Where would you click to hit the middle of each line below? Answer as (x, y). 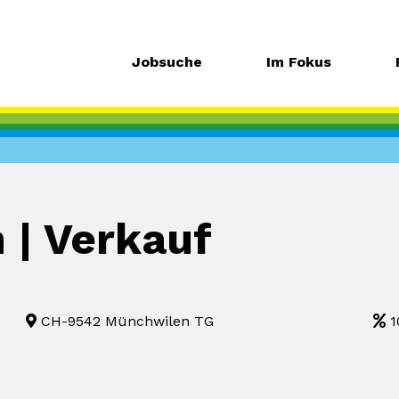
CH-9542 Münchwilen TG (125, 322)
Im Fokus (299, 62)
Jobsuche (167, 62)
